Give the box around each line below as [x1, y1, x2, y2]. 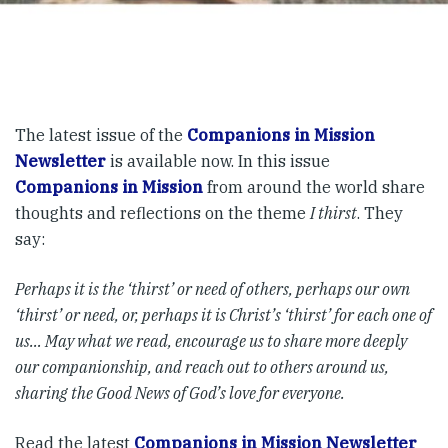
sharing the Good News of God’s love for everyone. [15, 383, 345, 403]
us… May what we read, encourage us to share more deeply [15, 331, 407, 351]
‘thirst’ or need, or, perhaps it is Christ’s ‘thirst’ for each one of [15, 305, 432, 325]
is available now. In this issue [106, 151, 330, 171]
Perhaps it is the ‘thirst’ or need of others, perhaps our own [15, 279, 410, 299]
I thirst [310, 203, 357, 223]
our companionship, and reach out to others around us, [15, 357, 389, 377]
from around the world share [203, 177, 425, 197]
